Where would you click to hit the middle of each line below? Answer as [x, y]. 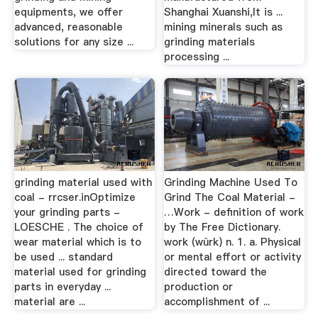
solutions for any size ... [73, 42]
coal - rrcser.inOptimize [75, 197]
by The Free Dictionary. [223, 227]
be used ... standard [63, 257]
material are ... [49, 301]
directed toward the [216, 272]
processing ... [197, 56]
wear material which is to [77, 242]
